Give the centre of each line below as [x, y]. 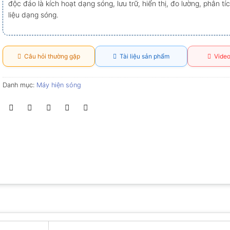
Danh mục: [19, 85]
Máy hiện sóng [59, 85]
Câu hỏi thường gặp [50, 56]
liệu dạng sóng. [33, 15]
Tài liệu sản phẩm [143, 56]
